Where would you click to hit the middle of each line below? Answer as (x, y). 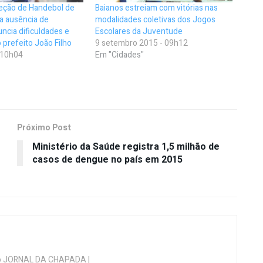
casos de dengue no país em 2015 (107, 159)
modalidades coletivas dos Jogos (156, 19)
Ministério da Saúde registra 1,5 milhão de (126, 146)
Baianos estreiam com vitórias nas (157, 8)
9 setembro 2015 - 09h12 (142, 43)
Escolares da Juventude (139, 31)
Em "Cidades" (120, 55)
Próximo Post (44, 127)
